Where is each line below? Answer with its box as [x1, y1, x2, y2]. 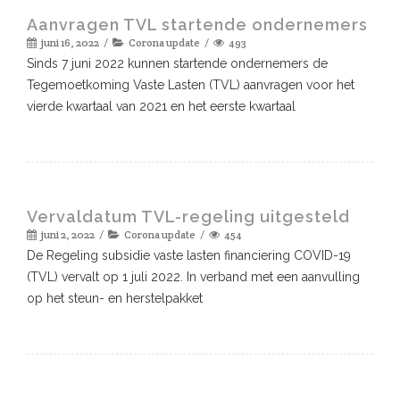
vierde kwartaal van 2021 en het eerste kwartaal [27, 98, 296, 113]
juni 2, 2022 [41, 227, 95, 241]
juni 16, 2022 [41, 35, 99, 49]
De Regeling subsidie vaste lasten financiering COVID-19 [27, 247, 351, 262]
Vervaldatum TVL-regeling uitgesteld [27, 206, 350, 226]
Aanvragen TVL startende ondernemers [27, 14, 368, 34]
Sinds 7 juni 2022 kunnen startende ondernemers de [27, 55, 328, 71]
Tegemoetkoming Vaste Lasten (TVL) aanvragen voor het [27, 77, 354, 92]
